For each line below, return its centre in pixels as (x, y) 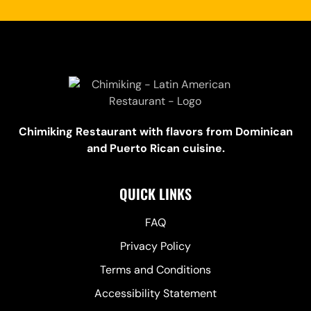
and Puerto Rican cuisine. (155, 149)
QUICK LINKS (155, 194)
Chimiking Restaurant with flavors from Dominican (155, 132)
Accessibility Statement (155, 294)
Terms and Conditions (155, 270)
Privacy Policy (155, 246)
